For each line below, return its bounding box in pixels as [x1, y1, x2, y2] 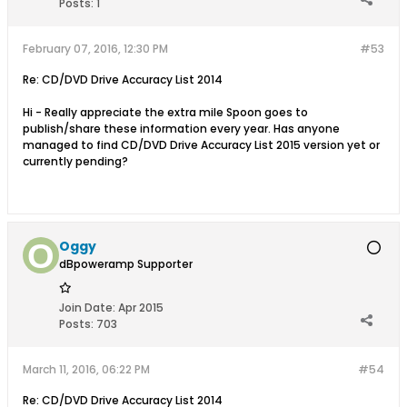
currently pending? [23, 154, 128, 170]
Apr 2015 [118, 300, 164, 316]
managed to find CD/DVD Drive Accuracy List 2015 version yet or [23, 137, 380, 154]
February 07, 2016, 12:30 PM [23, 41, 168, 57]
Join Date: [59, 300, 115, 316]
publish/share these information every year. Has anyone [23, 121, 340, 137]
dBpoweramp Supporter [59, 256, 193, 273]
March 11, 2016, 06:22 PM [23, 362, 150, 378]
